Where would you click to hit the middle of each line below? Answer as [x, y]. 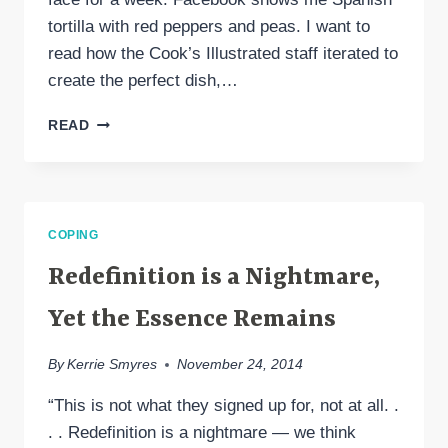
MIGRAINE [126, 141]
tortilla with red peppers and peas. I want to [209, 26]
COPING [73, 234]
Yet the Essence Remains [192, 319]
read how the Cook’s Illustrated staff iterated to [223, 53]
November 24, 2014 [240, 365]
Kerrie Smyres [112, 365]
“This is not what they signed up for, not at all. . [223, 406]
